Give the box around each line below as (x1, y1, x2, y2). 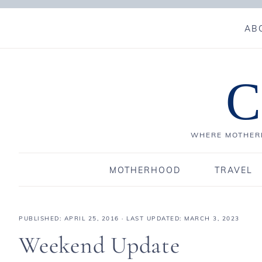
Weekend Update (19, 231, 180, 259)
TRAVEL (214, 165, 253, 175)
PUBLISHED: (19, 215, 64, 222)
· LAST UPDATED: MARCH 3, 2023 (119, 215, 240, 222)
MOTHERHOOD (109, 165, 181, 175)
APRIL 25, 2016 (64, 215, 119, 222)
